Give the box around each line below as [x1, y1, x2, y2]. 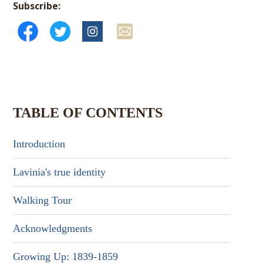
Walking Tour [13, 194, 72, 206]
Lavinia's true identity [13, 166, 106, 178]
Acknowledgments [13, 222, 93, 234]
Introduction [13, 138, 66, 150]
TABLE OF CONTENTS [13, 105, 163, 120]
